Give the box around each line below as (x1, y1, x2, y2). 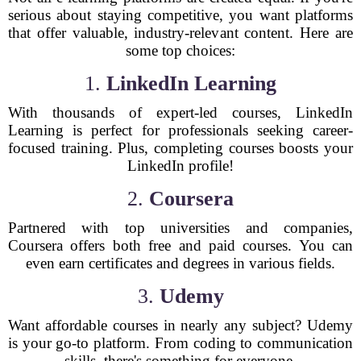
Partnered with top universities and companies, (8, 219, 353, 236)
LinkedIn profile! (127, 157, 234, 174)
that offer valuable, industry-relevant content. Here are (8, 24, 353, 41)
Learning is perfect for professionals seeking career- (8, 122, 353, 139)
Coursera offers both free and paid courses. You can (8, 237, 353, 254)
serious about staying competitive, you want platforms (8, 6, 353, 23)
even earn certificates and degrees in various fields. (26, 255, 335, 272)
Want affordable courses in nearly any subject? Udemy (8, 317, 353, 334)
